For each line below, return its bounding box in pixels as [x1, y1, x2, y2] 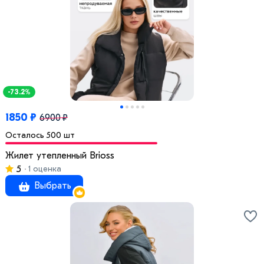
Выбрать [31, 180, 71, 192]
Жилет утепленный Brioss [5, 150, 114, 161]
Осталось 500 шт [5, 130, 75, 141]
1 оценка [26, 164, 61, 174]
